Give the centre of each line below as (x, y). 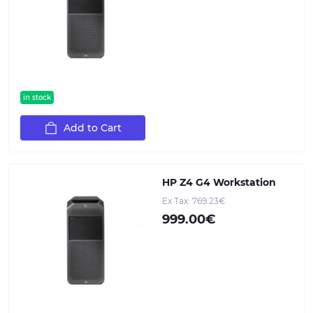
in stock (37, 97)
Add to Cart (93, 128)
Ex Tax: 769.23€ (194, 201)
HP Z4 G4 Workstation (219, 182)
